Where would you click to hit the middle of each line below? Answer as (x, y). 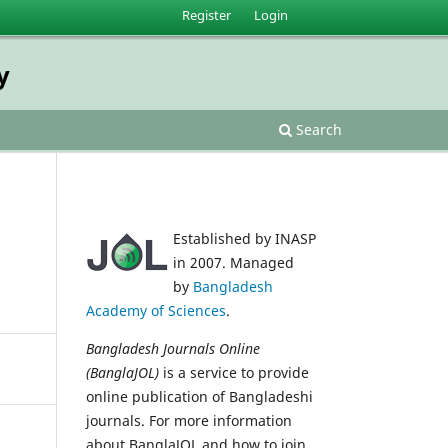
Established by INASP (244, 238)
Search (317, 129)
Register (207, 14)
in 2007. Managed (233, 262)
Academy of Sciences (156, 310)
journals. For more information (189, 420)
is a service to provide (234, 372)
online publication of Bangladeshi (199, 396)
